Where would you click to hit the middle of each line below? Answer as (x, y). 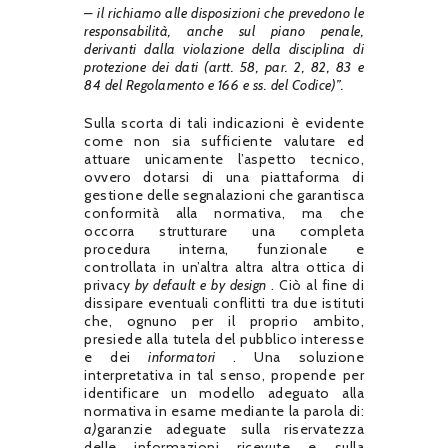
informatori (182, 356)
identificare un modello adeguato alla (224, 392)
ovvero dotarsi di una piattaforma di (224, 176)
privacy (109, 284)
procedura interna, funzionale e (224, 248)
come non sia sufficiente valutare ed (224, 140)
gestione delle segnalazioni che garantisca (224, 194)
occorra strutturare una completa (224, 230)
